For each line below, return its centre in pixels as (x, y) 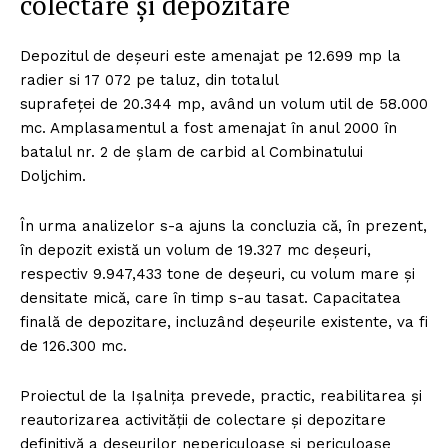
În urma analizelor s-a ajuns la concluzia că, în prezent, (223, 226)
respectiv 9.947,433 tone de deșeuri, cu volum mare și (217, 274)
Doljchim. (53, 176)
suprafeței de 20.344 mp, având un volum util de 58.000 (224, 104)
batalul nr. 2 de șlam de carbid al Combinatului (191, 152)
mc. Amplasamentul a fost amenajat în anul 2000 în (208, 128)
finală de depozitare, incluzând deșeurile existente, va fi (224, 322)
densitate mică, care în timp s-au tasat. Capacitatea (210, 298)
